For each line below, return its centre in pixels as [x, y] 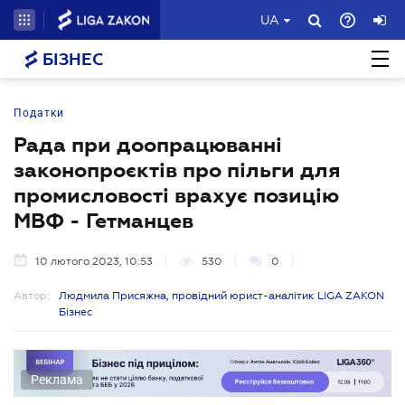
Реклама [57, 379]
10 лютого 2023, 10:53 [94, 261]
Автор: [32, 296]
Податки [39, 113]
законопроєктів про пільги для [177, 170]
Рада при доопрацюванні [148, 145]
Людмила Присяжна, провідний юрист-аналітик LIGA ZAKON [221, 296]
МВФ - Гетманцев [104, 221]
